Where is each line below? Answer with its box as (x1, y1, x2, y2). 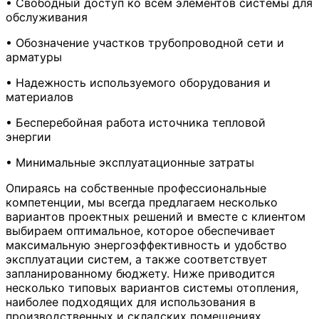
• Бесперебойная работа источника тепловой (6, 115, 266, 130)
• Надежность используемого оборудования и (6, 75, 271, 90)
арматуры (6, 49, 62, 64)
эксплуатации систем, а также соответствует (6, 251, 268, 266)
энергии (6, 129, 51, 144)
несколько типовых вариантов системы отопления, (6, 280, 298, 295)
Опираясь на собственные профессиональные (6, 180, 266, 195)
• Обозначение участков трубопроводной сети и (6, 35, 284, 50)
